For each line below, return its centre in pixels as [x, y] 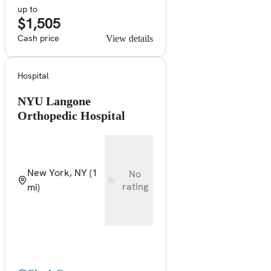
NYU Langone [54, 101]
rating [135, 186]
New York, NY [57, 172]
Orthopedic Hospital [71, 115]
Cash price [38, 38]
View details [129, 38]
